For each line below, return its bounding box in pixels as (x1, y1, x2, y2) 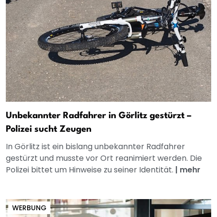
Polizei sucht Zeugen (6, 125, 92, 134)
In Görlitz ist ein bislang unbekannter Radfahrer (6, 141, 185, 153)
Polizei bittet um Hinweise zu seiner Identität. (6, 164, 175, 176)
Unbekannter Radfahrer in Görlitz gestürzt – (6, 111, 191, 121)
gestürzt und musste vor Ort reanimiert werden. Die (6, 153, 202, 164)
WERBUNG (12, 203, 46, 213)
